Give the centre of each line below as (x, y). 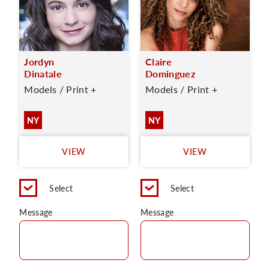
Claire (159, 62)
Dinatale (43, 74)
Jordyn (39, 62)
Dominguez (170, 74)
